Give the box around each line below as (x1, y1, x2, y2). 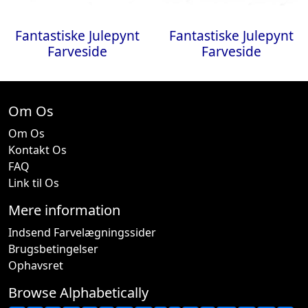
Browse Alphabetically (8, 283, 148, 302)
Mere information (8, 201, 120, 219)
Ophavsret (8, 258, 63, 273)
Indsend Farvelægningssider (8, 225, 156, 240)
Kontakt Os (8, 142, 67, 157)
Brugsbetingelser (8, 241, 98, 256)
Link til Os (8, 175, 59, 190)
